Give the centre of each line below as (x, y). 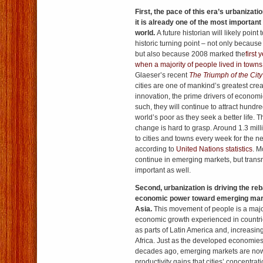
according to (156, 149)
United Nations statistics (214, 149)
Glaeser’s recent (162, 75)
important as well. (163, 170)
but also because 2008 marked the (190, 54)
